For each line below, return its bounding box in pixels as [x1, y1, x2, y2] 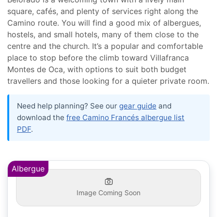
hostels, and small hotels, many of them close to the [7, 29, 199, 39]
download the [17, 112, 66, 122]
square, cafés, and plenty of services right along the [7, 6, 198, 16]
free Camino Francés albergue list [66, 112, 185, 122]
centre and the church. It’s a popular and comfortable [7, 41, 203, 51]
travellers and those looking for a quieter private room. [7, 76, 209, 86]
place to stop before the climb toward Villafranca [7, 52, 189, 62]
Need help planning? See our [17, 101, 119, 110]
